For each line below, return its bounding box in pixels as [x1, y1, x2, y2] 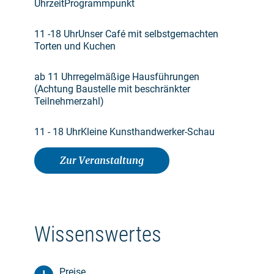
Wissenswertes [34, 222, 161, 247]
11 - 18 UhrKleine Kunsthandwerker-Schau [34, 126, 215, 138]
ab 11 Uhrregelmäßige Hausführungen [34, 71, 199, 83]
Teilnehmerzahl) [34, 95, 104, 107]
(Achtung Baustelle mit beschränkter [34, 83, 190, 95]
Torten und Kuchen [34, 40, 116, 52]
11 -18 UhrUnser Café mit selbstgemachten [34, 28, 218, 40]
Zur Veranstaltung [60, 154, 144, 166]
